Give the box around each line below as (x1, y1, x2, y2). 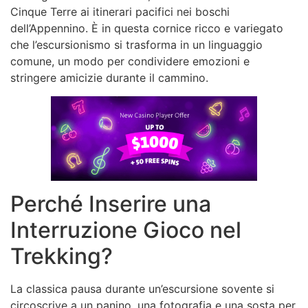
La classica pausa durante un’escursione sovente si (10, 281, 274, 296)
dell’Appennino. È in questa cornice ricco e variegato (10, 21, 283, 36)
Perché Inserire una (10, 190, 211, 217)
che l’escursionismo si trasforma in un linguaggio (10, 38, 263, 52)
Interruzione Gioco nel (10, 216, 241, 243)
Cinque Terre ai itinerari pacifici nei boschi (10, 5, 230, 19)
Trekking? (10, 242, 113, 269)
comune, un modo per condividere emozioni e (10, 54, 250, 69)
